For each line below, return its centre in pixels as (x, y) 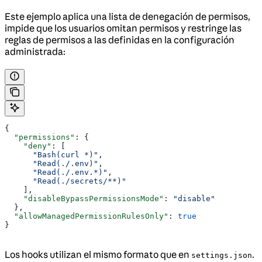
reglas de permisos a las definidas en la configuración (120, 40)
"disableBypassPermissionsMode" (84, 199)
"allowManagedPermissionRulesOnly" (87, 216)
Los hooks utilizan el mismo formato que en (98, 255)
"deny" (28, 146)
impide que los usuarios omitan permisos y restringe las (123, 28)
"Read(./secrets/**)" (65, 181)
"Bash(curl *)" (51, 155)
